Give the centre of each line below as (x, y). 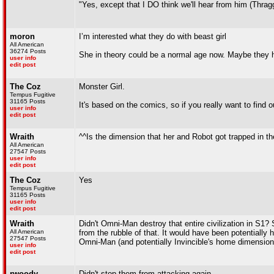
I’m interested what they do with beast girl (153, 36)
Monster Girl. (102, 87)
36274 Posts (28, 51)
